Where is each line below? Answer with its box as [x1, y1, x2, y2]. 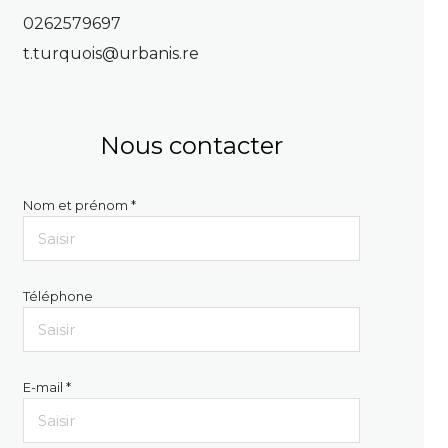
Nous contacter [99, 131, 283, 161]
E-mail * [22, 380, 71, 396]
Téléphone [22, 289, 93, 305]
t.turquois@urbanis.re [22, 44, 199, 64]
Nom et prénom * [22, 198, 136, 214]
